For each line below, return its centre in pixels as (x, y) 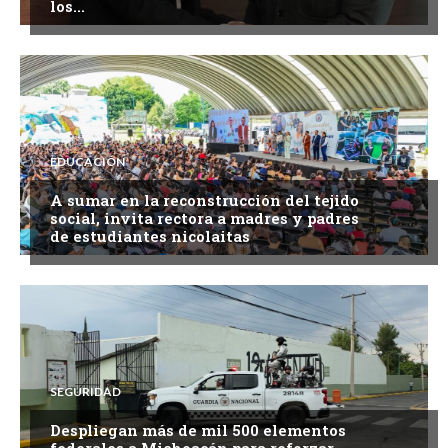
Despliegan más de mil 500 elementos (198, 429)
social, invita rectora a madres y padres (204, 217)
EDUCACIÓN (87, 161)
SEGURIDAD (85, 391)
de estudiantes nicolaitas (150, 235)
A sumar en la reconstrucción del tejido (204, 199)
